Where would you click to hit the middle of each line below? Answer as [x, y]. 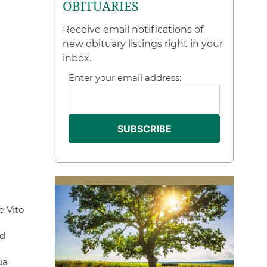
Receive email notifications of [133, 30]
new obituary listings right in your [143, 44]
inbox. [77, 58]
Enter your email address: [125, 78]
